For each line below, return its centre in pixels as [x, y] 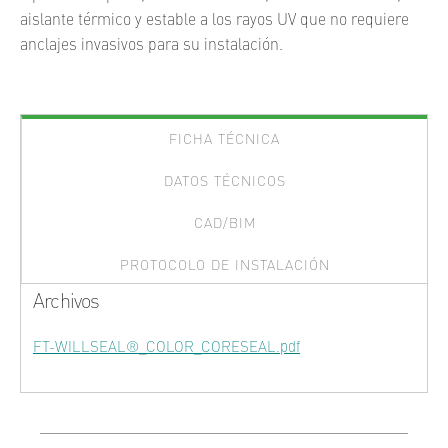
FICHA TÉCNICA [224, 140]
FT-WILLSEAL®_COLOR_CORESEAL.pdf [166, 348]
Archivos [66, 303]
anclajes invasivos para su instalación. [151, 46]
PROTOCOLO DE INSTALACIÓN [224, 266]
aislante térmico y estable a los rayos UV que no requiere [214, 21]
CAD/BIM [224, 224]
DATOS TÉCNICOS [224, 182]
